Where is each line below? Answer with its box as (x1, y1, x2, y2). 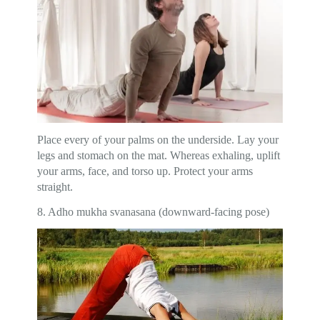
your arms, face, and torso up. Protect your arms (37, 164, 254, 177)
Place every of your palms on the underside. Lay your (37, 133, 279, 146)
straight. (37, 180, 74, 193)
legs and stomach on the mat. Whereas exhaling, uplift (37, 149, 281, 161)
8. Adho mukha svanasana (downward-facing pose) (37, 205, 270, 218)
